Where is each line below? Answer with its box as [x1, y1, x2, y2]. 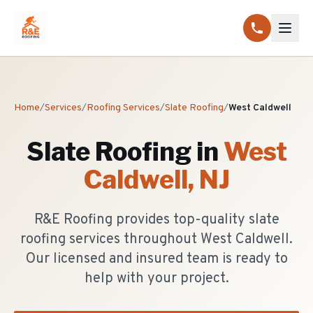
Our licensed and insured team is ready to [25, 250, 288, 268]
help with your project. [84, 270, 229, 288]
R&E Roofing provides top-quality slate [34, 211, 279, 229]
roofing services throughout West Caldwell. [20, 231, 293, 249]
